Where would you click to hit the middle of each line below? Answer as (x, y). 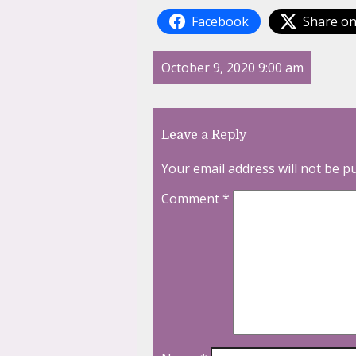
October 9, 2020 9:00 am (232, 68)
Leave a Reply (204, 135)
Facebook (220, 22)
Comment (192, 199)
